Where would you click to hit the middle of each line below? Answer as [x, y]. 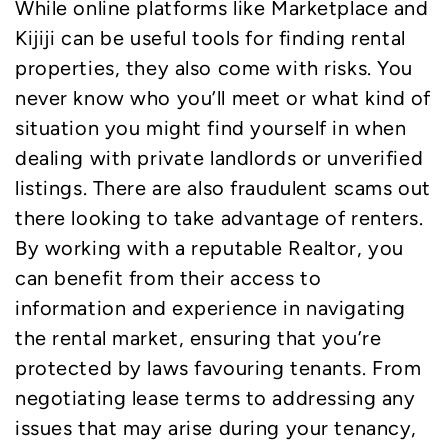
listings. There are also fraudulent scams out [223, 187]
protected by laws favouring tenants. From [218, 367]
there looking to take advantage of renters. [219, 217]
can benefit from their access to [168, 277]
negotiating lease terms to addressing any [215, 397]
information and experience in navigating [210, 307]
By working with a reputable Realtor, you [209, 247]
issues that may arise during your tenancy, [216, 427]
